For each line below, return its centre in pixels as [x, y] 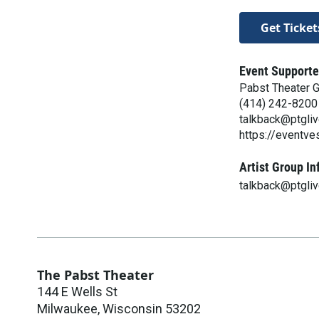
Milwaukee [67, 308]
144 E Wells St [77, 291]
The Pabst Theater [95, 274]
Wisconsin [132, 308]
